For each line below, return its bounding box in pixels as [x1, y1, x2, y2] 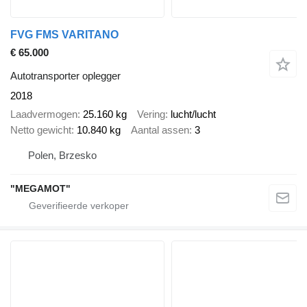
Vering [137, 108, 165, 120]
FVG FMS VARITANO [10, 29, 119, 41]
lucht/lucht [171, 108, 216, 120]
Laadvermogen [10, 108, 77, 120]
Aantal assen [131, 123, 189, 136]
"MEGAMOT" [10, 183, 71, 195]
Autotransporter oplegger [10, 70, 121, 82]
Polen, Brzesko [28, 149, 97, 162]
